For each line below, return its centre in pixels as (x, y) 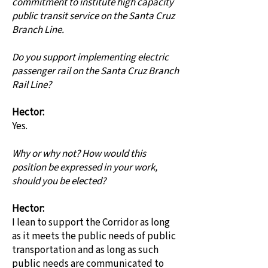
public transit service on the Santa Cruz (93, 16)
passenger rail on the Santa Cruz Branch (95, 71)
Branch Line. (38, 30)
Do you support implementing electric (90, 57)
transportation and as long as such (85, 250)
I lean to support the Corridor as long (91, 223)
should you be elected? (59, 181)
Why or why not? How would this (79, 154)
